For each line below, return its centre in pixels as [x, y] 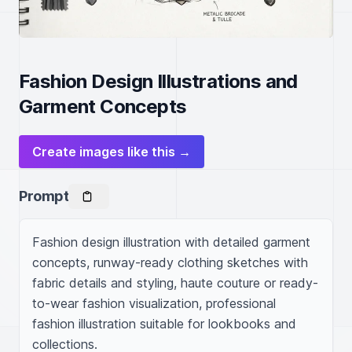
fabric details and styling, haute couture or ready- [175, 283]
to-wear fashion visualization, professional [154, 303]
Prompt [44, 196]
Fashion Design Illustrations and [158, 81]
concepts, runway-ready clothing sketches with [170, 262]
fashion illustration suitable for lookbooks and [164, 324]
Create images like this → [112, 152]
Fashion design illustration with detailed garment [171, 242]
